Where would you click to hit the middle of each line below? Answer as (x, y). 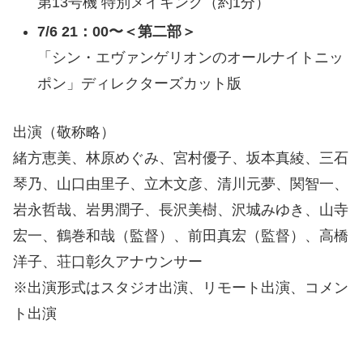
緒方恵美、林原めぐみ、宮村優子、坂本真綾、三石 (181, 158)
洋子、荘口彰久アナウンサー (108, 262)
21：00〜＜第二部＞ (128, 31)
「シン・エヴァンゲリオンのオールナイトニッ (190, 57)
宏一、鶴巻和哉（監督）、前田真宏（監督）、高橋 (181, 236)
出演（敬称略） (64, 132)
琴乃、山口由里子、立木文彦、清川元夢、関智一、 (181, 184)
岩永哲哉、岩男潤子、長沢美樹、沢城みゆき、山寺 (181, 210)
